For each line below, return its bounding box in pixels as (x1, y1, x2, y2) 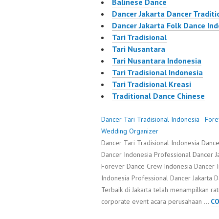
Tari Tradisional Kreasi (112, 79, 191, 89)
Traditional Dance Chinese (112, 91, 205, 101)
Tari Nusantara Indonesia (112, 56, 201, 66)
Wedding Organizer (101, 127, 158, 136)
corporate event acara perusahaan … (101, 197, 211, 206)
